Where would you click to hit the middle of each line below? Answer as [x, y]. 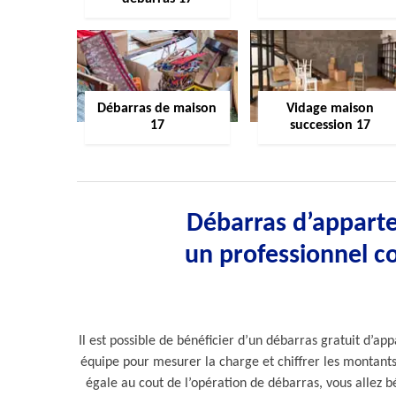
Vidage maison [331, 108]
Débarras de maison [157, 108]
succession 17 [331, 125]
